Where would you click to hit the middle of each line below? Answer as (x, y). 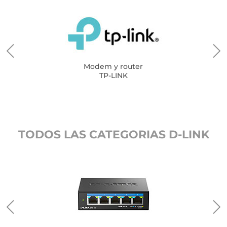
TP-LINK (113, 75)
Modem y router (113, 66)
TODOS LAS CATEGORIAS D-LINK (113, 135)
